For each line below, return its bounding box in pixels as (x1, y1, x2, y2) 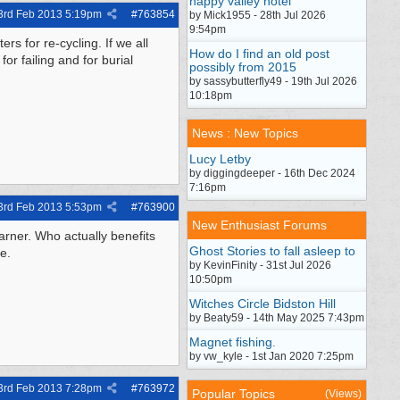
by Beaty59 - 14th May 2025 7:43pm (189, 312, 364, 324)
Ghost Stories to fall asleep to (189, 244, 355, 258)
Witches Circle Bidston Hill (189, 296, 336, 311)
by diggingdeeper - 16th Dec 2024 (189, 167, 355, 179)
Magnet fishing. (189, 335, 276, 349)
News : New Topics (192, 126, 298, 140)
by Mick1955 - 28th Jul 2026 (189, 9, 326, 21)
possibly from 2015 (189, 60, 296, 74)
